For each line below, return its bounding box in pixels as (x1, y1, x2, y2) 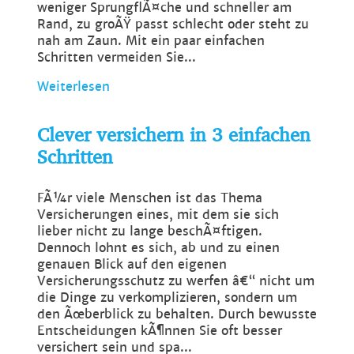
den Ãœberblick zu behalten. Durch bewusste (37, 306, 317, 323)
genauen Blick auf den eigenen (37, 256, 227, 273)
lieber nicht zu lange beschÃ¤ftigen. (37, 223, 262, 240)
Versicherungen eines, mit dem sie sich (37, 206, 279, 224)
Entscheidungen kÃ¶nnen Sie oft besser (37, 322, 282, 340)
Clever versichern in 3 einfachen (37, 111, 311, 153)
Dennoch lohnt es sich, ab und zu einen (37, 239, 280, 257)
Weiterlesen (37, 78, 110, 96)
